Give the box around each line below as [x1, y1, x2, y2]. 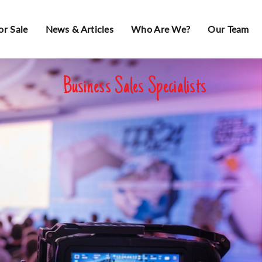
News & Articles [45, 23, 114, 35]
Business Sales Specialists [63, 76, 207, 99]
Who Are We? [131, 23, 191, 35]
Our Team [208, 23, 249, 35]
